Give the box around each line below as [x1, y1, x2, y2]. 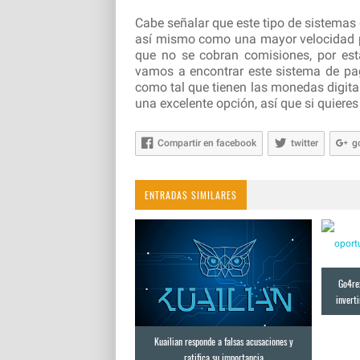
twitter [290, 137, 318, 149]
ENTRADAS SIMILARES [145, 188, 237, 202]
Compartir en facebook [157, 137, 257, 149]
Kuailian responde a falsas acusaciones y [153, 334, 293, 349]
